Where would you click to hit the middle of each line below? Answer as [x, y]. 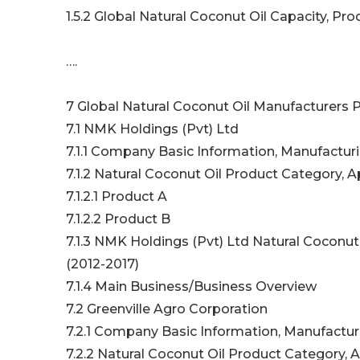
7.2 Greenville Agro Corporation [167, 309]
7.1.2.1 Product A [117, 197]
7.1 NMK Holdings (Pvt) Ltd [152, 129]
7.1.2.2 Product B [118, 219]
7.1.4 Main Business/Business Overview [191, 287]
